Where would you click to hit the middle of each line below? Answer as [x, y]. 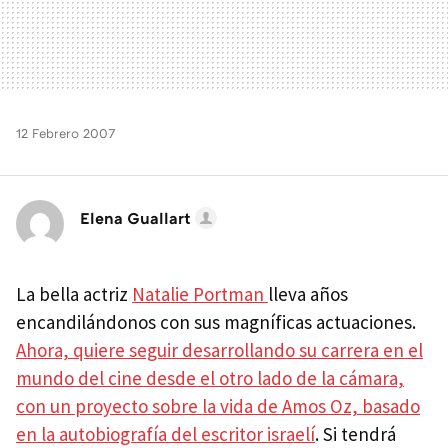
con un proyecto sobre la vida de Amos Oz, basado [218, 406]
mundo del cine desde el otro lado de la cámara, [210, 378]
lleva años [308, 294]
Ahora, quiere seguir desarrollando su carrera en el [219, 350]
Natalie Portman [200, 294]
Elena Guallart [135, 218]
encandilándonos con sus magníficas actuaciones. [216, 322]
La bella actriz [74, 294]
